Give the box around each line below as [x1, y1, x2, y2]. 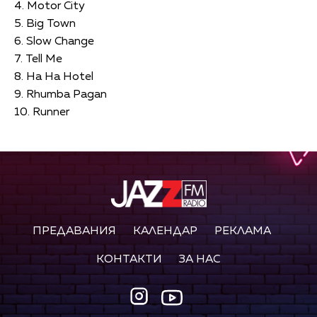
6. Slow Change [14, 35, 94, 47]
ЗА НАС [179, 254, 221, 266]
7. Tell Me [14, 53, 62, 65]
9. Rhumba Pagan [14, 88, 107, 100]
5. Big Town [14, 18, 76, 30]
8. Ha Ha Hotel [14, 71, 93, 83]
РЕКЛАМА [214, 226, 271, 238]
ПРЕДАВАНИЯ [32, 226, 116, 238]
